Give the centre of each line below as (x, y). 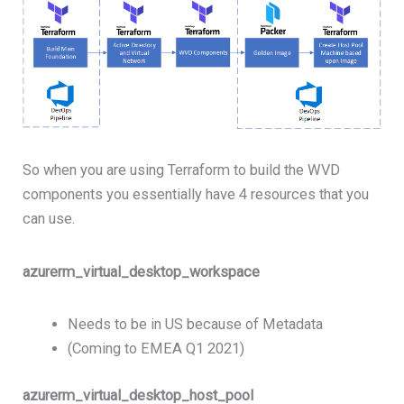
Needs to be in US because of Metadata (195, 325)
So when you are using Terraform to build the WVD (182, 170)
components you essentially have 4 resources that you (196, 195)
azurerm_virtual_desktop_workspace (142, 271)
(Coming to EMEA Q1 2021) (156, 349)
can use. (49, 219)
